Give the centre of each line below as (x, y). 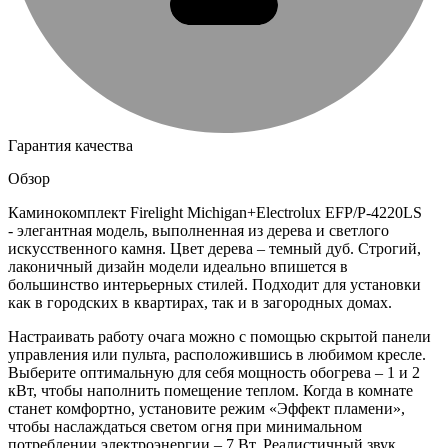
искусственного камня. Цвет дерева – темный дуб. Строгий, (214, 248)
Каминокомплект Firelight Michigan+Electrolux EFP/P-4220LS (215, 212)
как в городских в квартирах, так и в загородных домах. (200, 302)
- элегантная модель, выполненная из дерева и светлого (198, 230)
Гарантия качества (70, 145)
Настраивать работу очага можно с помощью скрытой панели (219, 336)
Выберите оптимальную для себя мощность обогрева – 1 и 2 (214, 372)
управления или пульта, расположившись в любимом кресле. (217, 354)
